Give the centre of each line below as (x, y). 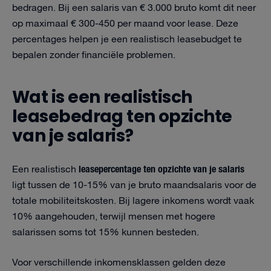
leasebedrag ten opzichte (122, 116)
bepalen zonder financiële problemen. (94, 55)
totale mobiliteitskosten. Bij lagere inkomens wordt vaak (133, 201)
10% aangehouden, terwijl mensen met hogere (114, 217)
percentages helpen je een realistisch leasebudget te (127, 40)
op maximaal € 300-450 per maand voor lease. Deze (125, 24)
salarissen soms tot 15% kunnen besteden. (106, 233)
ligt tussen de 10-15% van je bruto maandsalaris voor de (134, 185)
